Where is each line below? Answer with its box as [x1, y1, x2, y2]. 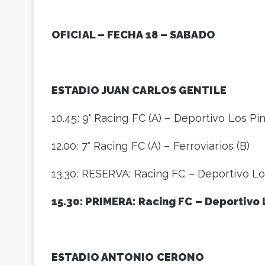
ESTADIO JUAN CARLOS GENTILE [51, 84, 227, 97]
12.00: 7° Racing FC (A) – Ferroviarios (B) [51, 140, 250, 153]
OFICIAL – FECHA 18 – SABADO [51, 28, 220, 41]
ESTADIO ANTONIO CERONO [51, 251, 205, 264]
